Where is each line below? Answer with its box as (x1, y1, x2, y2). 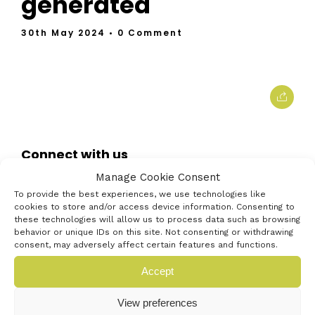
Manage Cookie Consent (95, 170, 220, 184)
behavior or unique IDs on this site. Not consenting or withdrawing (14, 226, 293, 237)
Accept (141, 265, 174, 277)
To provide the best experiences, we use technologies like (14, 188, 266, 199)
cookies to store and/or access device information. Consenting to (14, 201, 295, 212)
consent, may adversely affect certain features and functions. (14, 239, 278, 250)
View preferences (117, 297, 198, 309)
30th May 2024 (21, 27, 109, 39)
